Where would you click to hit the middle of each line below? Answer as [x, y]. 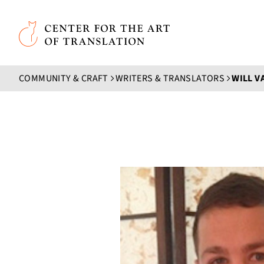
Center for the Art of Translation [89, 29]
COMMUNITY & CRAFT [64, 78]
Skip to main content [70, 18]
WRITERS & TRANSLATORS [170, 78]
